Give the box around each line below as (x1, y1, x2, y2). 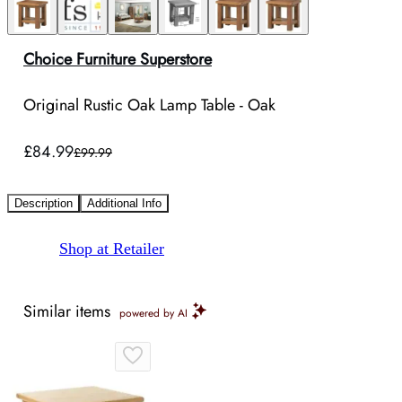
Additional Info (87, 197, 162, 211)
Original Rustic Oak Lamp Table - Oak (23, 93, 275, 118)
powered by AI (119, 305, 188, 322)
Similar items (23, 300, 110, 324)
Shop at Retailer (59, 240, 164, 258)
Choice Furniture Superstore (23, 48, 212, 71)
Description (14, 197, 73, 211)
